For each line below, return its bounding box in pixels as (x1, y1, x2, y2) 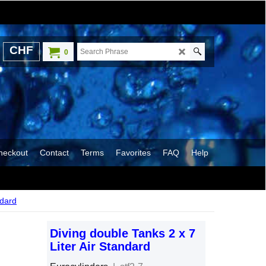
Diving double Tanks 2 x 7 (50, 227, 195, 240)
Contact (40, 147, 69, 157)
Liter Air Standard (50, 240, 150, 253)
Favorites (116, 147, 151, 157)
